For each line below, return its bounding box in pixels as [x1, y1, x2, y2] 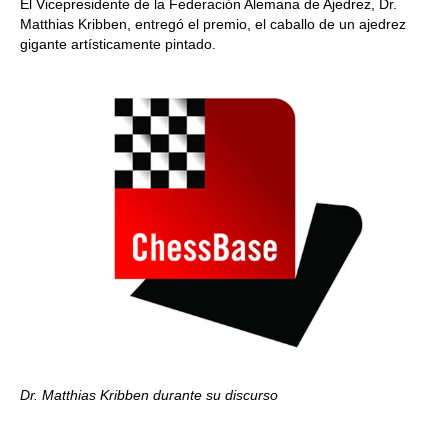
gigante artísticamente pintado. [20, 36, 216, 52]
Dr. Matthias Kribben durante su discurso [20, 387, 278, 403]
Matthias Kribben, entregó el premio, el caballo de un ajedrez [20, 16, 406, 32]
